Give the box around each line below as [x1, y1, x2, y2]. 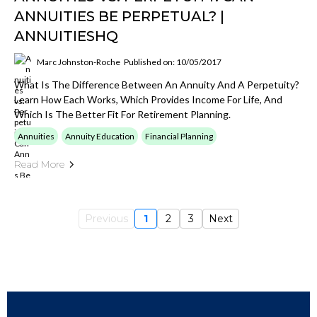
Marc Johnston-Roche [37, 56, 120, 67]
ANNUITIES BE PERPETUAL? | [14, 8, 224, 25]
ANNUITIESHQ [14, 28, 118, 45]
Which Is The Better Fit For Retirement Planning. [14, 108, 231, 120]
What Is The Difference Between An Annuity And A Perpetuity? [14, 79, 299, 91]
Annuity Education [65, 131, 134, 142]
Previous [84, 212, 128, 225]
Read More [14, 158, 64, 171]
